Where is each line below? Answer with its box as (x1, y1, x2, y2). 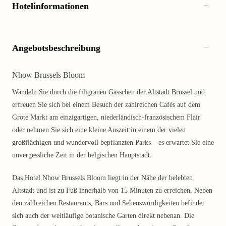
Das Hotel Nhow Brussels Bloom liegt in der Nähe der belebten (12, 174, 193, 182)
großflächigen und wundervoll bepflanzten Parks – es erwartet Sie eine (12, 139, 214, 146)
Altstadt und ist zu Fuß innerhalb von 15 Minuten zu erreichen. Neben (12, 187, 212, 194)
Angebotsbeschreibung (12, 43, 100, 53)
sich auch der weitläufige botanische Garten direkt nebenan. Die (12, 212, 194, 219)
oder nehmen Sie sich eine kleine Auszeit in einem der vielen (12, 126, 186, 134)
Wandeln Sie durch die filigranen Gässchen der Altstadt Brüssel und (12, 88, 205, 96)
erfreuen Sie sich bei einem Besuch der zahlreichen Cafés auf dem (12, 101, 200, 108)
